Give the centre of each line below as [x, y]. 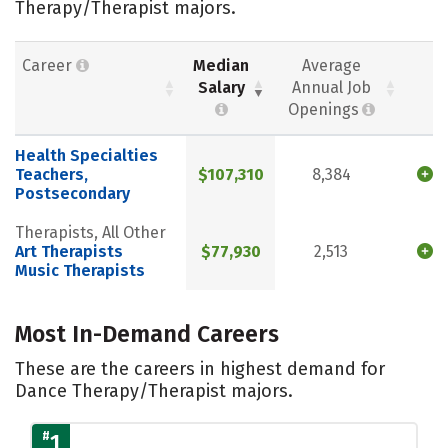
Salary [221, 88]
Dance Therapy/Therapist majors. [154, 390]
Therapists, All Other [90, 233]
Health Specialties [86, 156]
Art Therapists [69, 252]
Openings [323, 110]
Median [221, 66]
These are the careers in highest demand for [200, 368]
